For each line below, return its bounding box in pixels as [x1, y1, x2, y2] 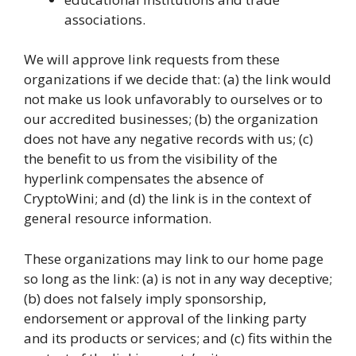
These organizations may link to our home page [24, 249, 323, 268]
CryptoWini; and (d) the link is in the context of [24, 189, 311, 207]
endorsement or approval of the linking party [24, 308, 307, 327]
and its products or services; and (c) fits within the [24, 328, 332, 347]
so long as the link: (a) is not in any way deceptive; [24, 269, 332, 288]
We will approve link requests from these [24, 50, 280, 68]
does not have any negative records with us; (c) [24, 130, 313, 148]
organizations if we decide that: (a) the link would [24, 70, 331, 88]
